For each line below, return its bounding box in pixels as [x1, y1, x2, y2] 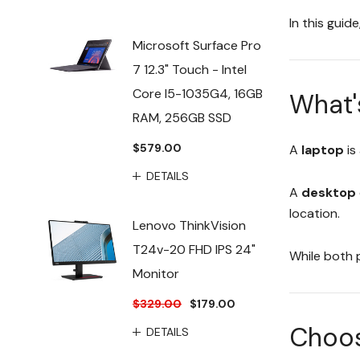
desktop [301, 183, 356, 201]
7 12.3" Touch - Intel [133, 61, 247, 78]
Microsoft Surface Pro [133, 37, 261, 54]
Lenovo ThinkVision [133, 217, 246, 234]
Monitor [133, 265, 179, 282]
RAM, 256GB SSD [133, 109, 231, 126]
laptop [301, 141, 344, 158]
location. [289, 204, 340, 222]
